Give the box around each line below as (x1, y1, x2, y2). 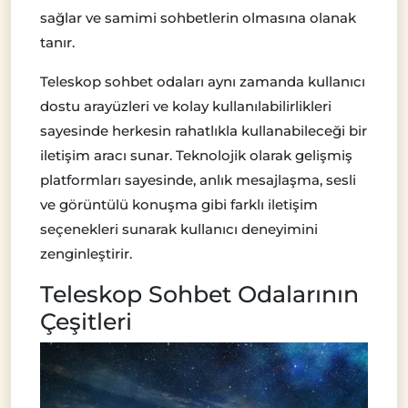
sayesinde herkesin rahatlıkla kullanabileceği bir (40, 121, 367, 139)
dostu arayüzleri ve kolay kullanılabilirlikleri (40, 97, 331, 115)
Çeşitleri (40, 307, 132, 335)
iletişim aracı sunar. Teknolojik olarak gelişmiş (40, 146, 352, 164)
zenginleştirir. (40, 244, 132, 262)
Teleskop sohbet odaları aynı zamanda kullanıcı (40, 72, 365, 90)
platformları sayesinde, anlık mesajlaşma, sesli (40, 170, 356, 189)
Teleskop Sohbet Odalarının (40, 280, 359, 308)
